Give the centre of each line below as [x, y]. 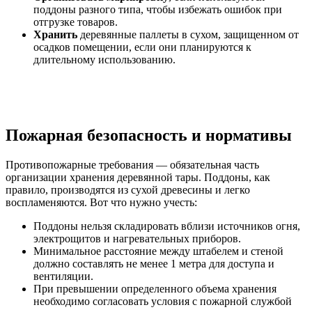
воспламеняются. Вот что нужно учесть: [101, 203]
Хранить [55, 35]
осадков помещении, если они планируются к [142, 47]
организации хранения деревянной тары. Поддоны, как [138, 178]
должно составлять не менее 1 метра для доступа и [154, 264]
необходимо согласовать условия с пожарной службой [163, 302]
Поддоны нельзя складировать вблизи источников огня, [167, 226]
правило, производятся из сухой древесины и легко [128, 190]
